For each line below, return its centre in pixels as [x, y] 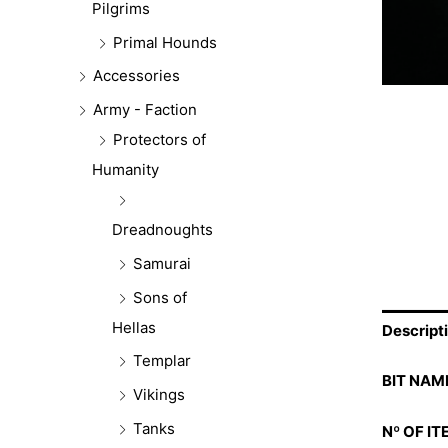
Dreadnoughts [162, 230]
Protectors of [159, 140]
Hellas [134, 327]
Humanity [125, 170]
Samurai [162, 263]
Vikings [159, 395]
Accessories [136, 76]
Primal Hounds [165, 42]
